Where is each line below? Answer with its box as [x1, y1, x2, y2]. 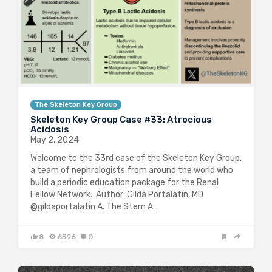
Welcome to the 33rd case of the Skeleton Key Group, [30, 153, 242, 164]
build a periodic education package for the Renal [30, 177, 219, 188]
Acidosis [30, 124, 69, 135]
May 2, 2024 [30, 135, 79, 146]
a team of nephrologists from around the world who [30, 165, 233, 176]
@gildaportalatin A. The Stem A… [30, 202, 158, 212]
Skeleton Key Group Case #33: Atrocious [30, 114, 212, 126]
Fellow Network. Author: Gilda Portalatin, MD [30, 189, 203, 200]
